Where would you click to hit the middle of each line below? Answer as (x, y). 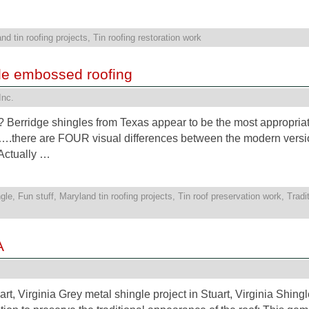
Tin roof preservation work (230, 197)
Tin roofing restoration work (147, 38)
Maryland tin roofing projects (116, 197)
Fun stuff (36, 197)
